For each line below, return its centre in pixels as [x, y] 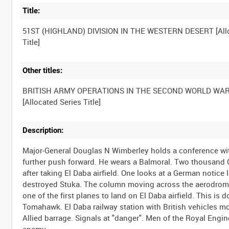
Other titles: [43, 71]
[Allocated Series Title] [62, 101]
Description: [43, 130]
